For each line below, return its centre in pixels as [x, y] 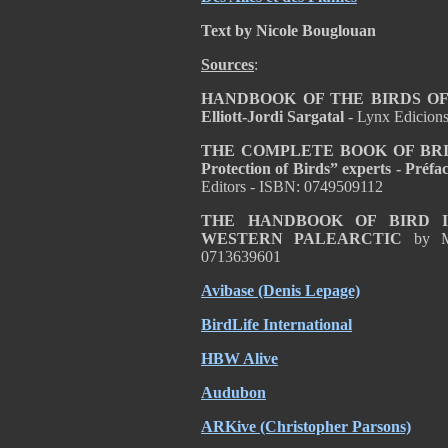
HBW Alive [239, 358]
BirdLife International [276, 324]
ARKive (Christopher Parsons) [306, 426]
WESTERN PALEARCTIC [307, 238]
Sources [227, 64]
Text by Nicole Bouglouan [288, 30]
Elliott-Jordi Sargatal [272, 116]
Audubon [233, 392]
